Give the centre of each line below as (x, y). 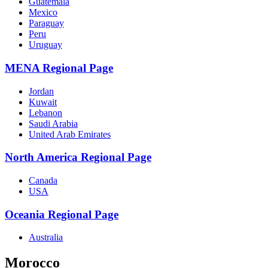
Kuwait (43, 102)
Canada (43, 180)
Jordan (41, 91)
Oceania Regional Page (62, 214)
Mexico (43, 13)
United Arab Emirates (70, 134)
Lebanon (45, 112)
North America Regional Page (78, 157)
